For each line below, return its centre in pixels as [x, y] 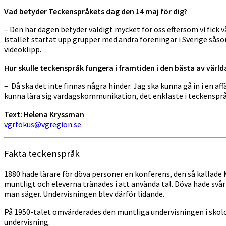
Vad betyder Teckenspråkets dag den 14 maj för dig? [96, 11]
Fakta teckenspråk [42, 153]
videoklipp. [23, 49]
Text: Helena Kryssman [44, 114]
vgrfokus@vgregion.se [43, 124]
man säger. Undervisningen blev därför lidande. [84, 194]
